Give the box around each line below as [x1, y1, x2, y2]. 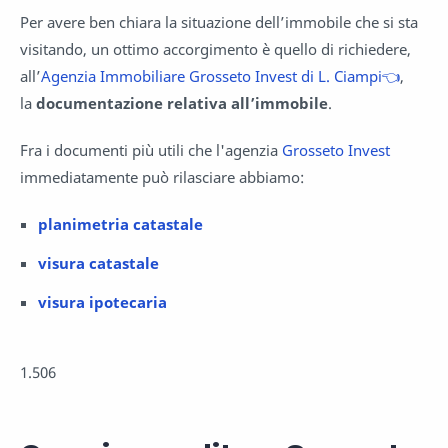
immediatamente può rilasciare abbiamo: [20, 166, 304, 187]
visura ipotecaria [37, 291, 167, 312]
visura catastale [37, 252, 159, 273]
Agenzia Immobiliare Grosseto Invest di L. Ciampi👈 [41, 65, 400, 86]
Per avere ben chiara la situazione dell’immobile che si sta [20, 11, 418, 32]
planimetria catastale [37, 213, 203, 234]
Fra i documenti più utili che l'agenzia [20, 139, 282, 160]
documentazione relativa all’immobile [36, 92, 328, 113]
